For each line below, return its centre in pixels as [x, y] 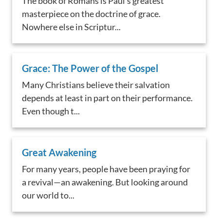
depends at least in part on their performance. [108, 98]
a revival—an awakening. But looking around [105, 182]
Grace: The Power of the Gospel [90, 68]
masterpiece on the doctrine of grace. [91, 14]
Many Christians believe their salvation [96, 85]
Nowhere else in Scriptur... [72, 27]
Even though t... [51, 111]
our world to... [48, 195]
